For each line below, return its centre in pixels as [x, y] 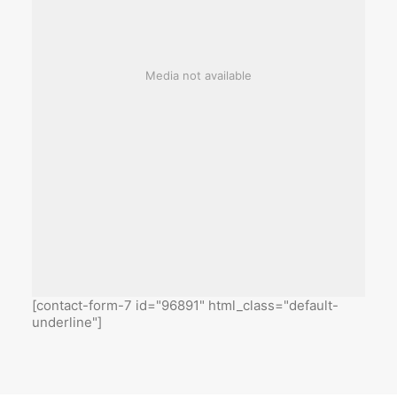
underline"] [67, 322]
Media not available [198, 75]
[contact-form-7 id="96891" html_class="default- [185, 305]
